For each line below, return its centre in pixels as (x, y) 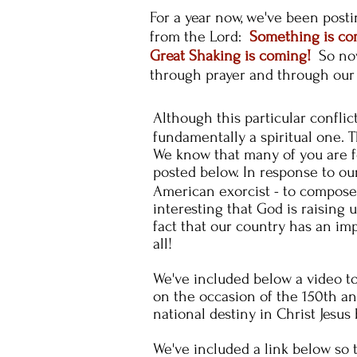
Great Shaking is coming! (232, 56)
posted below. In (206, 172)
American (186, 191)
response (289, 172)
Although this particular (231, 118)
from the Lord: (200, 37)
